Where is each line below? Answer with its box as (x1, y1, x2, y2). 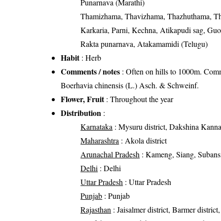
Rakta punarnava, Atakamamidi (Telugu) (80, 38, 208, 49)
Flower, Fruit (61, 93, 105, 105)
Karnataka (80, 121, 113, 132)
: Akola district (119, 135, 167, 146)
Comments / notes (61, 65, 120, 77)
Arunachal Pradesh (80, 148, 140, 159)
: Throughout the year (104, 93, 174, 104)
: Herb (79, 52, 102, 63)
